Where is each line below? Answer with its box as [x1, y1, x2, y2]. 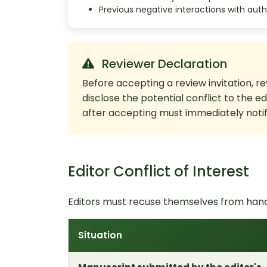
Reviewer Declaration [99, 55, 227, 72]
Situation [78, 228, 122, 241]
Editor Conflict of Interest [68, 161, 249, 181]
